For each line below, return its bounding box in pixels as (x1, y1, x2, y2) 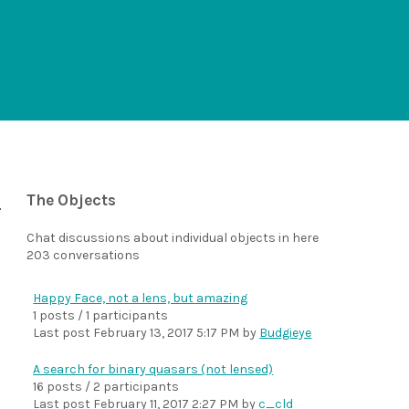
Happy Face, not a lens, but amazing (33, 290, 248, 306)
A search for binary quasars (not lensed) (33, 362, 274, 377)
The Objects (26, 191, 117, 209)
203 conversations (26, 247, 141, 263)
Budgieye (259, 325, 312, 341)
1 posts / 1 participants (33, 308, 169, 323)
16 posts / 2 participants (33, 379, 180, 394)
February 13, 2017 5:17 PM (93, 325, 240, 341)
